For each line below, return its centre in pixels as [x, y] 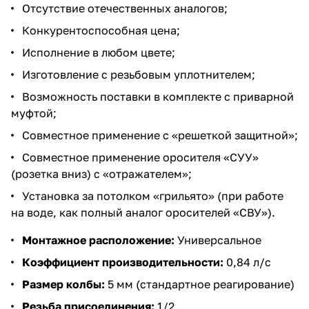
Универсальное [218, 240]
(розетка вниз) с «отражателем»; [101, 173]
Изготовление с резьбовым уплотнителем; [139, 74]
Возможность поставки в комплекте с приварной [158, 96]
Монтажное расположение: [98, 240]
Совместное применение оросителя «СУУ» [140, 157]
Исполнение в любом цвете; [99, 52]
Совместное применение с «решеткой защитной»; [160, 135]
